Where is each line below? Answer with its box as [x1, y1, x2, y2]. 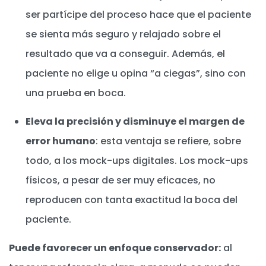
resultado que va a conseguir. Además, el [26, 47, 225, 61]
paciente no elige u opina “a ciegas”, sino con [26, 66, 246, 81]
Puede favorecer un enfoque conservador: [9, 241, 221, 255]
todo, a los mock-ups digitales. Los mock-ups [26, 154, 248, 168]
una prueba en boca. [26, 86, 126, 100]
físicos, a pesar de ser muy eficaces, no [26, 173, 216, 188]
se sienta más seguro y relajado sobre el [26, 27, 221, 42]
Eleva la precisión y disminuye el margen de [26, 115, 245, 129]
